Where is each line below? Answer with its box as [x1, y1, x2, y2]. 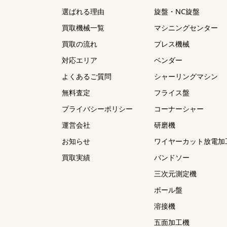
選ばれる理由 [62, 7, 104, 17]
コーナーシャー [154, 104, 204, 114]
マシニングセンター [154, 23, 218, 33]
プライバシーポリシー [62, 104, 133, 114]
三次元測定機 [154, 169, 197, 179]
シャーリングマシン [154, 71, 218, 82]
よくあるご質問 [62, 71, 111, 82]
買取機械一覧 [62, 23, 104, 33]
